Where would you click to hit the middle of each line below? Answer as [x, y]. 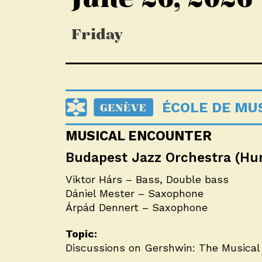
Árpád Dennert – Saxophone [137, 208]
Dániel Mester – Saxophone [135, 194]
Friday [97, 34]
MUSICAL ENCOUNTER [139, 136]
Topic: [81, 234]
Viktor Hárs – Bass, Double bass [147, 180]
